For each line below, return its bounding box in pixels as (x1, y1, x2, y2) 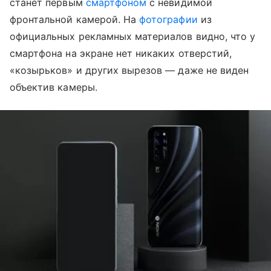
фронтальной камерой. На (10, 13, 140, 25)
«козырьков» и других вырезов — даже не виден (10, 64, 249, 76)
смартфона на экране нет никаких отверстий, (10, 47, 232, 59)
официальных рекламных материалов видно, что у (10, 30, 256, 42)
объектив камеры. (10, 81, 97, 93)
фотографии (139, 13, 198, 25)
